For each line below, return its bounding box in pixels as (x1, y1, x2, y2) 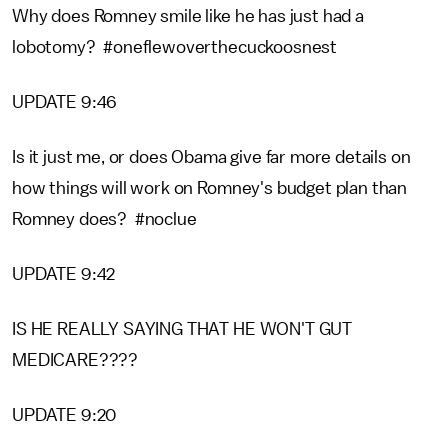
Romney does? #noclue (12, 210, 197, 228)
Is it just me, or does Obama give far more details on (12, 148, 411, 166)
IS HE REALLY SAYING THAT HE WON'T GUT (12, 320, 353, 338)
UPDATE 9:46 (12, 93, 118, 111)
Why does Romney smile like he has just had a (12, 7, 364, 25)
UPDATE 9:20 (12, 406, 117, 424)
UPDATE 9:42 (12, 265, 116, 283)
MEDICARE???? (12, 351, 139, 369)
